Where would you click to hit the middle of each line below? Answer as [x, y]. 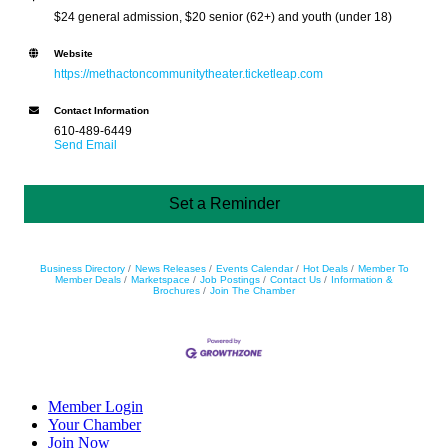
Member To [383, 268]
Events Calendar [254, 268]
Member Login [95, 407]
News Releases [170, 268]
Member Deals [88, 279]
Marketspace [160, 279]
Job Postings [230, 279]
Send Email [85, 145]
